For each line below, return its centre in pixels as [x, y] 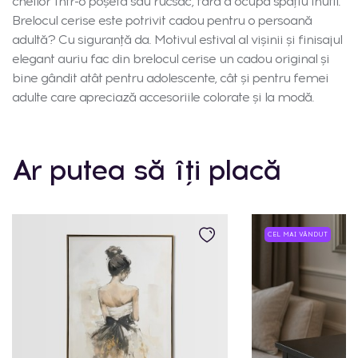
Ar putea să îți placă [146, 170]
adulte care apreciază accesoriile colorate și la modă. [163, 97]
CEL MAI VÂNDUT [298, 235]
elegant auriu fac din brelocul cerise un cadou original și [171, 59]
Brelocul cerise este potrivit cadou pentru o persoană [162, 21]
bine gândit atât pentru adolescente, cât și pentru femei [170, 78]
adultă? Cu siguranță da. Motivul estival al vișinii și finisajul [177, 40]
